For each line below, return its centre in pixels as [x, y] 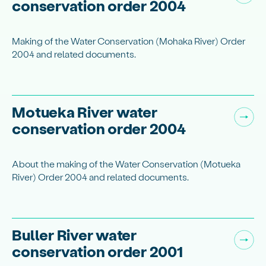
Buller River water [74, 235]
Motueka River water [85, 112]
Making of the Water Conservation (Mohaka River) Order [129, 40]
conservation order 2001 [97, 251]
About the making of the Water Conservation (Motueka [126, 163]
